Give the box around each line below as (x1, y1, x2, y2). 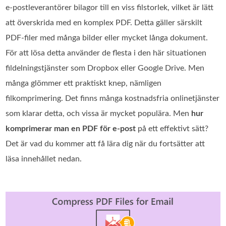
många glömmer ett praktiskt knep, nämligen (6, 79, 162, 87)
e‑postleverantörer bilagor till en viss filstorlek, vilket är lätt (6, 4, 214, 12)
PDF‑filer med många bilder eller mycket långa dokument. (6, 34, 208, 42)
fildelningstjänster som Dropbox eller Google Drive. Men (6, 64, 205, 72)
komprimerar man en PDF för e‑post (6, 125, 136, 133)
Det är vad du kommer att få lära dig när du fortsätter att (6, 140, 205, 148)
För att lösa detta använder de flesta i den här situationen (6, 49, 207, 57)
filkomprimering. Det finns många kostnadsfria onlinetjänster (6, 94, 220, 102)
